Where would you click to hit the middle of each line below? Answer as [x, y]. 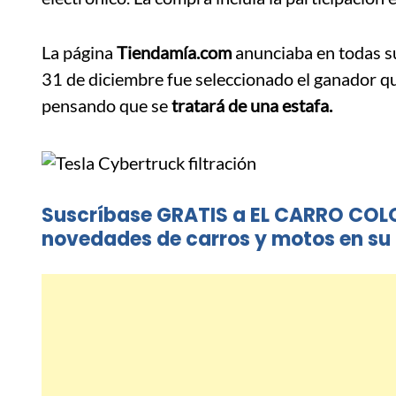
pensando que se [107, 106]
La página [77, 53]
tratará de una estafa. [254, 106]
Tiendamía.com [172, 53]
